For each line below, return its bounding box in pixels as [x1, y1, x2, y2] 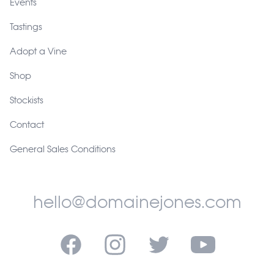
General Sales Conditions [10, 143, 116, 155]
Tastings [10, 21, 42, 32]
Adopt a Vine [10, 45, 67, 57]
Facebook [58, 233, 101, 245]
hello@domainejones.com [32, 191, 242, 212]
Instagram [102, 233, 146, 245]
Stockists [10, 94, 43, 106]
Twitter [146, 233, 172, 245]
